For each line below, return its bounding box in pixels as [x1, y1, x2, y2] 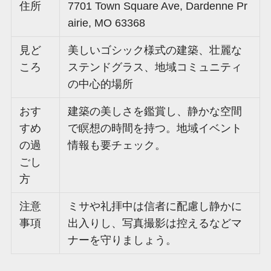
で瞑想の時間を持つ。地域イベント [68, 122, 243, 134]
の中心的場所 [68, 77, 134, 90]
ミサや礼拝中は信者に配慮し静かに [68, 200, 243, 212]
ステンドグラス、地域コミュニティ [68, 60, 243, 73]
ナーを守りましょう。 [68, 233, 177, 246]
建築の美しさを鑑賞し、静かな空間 [68, 105, 243, 117]
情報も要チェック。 [68, 139, 166, 151]
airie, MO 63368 [68, 16, 146, 29]
